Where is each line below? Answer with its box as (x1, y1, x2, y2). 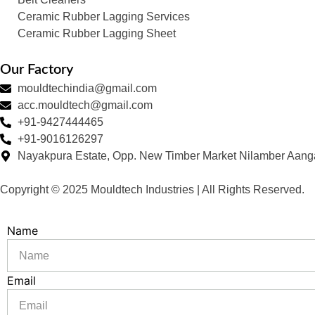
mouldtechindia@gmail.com (18, 82, 157, 95)
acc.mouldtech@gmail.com (18, 99, 153, 112)
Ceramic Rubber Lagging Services (18, 11, 190, 23)
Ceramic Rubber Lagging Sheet (18, 27, 176, 40)
